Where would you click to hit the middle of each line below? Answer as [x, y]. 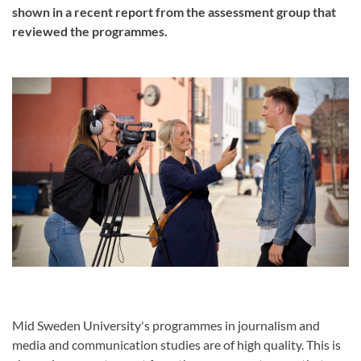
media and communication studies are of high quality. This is [176, 345]
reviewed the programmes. [90, 31]
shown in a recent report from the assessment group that [174, 12]
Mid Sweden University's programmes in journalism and [166, 326]
